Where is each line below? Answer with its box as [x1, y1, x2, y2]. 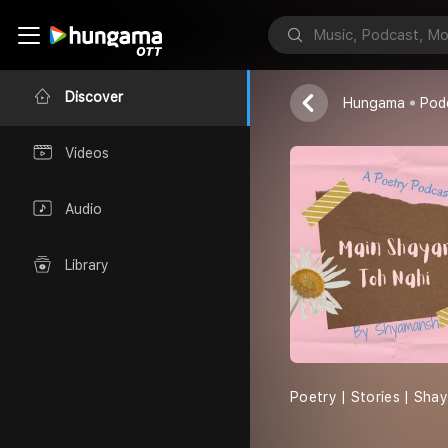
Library [65, 257, 109, 274]
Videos [65, 145, 109, 162]
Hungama [343, 95, 405, 111]
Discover [65, 89, 123, 106]
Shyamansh [362, 61, 430, 75]
